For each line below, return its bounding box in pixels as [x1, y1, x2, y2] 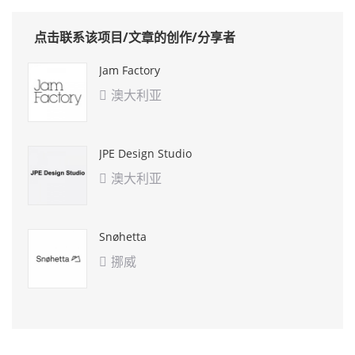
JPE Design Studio [99, 145, 192, 161]
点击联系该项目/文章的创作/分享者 [34, 28, 235, 46]
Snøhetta [99, 228, 147, 244]
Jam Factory [99, 62, 160, 78]
